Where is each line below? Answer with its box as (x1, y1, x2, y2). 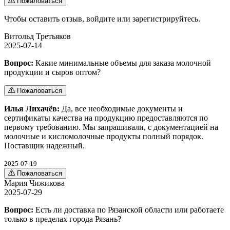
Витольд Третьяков (4, 31, 71, 41)
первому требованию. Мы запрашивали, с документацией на (4, 122, 218, 131)
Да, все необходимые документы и (60, 104, 183, 113)
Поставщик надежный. (4, 141, 85, 150)
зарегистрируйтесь (132, 14, 198, 23)
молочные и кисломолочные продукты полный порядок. (4, 131, 203, 141)
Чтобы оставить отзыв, (4, 14, 86, 23)
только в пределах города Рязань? (4, 214, 121, 223)
